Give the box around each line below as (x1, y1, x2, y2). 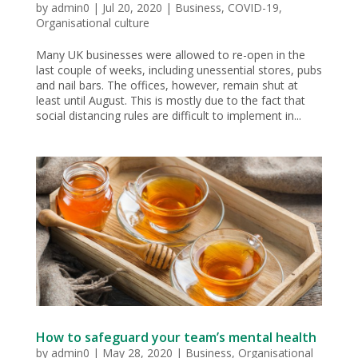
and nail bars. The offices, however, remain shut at (35, 77, 298, 93)
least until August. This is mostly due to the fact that (35, 92, 305, 108)
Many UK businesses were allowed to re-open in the (35, 46, 305, 62)
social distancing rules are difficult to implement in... (35, 107, 301, 123)
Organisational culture (35, 14, 149, 30)
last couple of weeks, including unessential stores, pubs (35, 62, 322, 78)
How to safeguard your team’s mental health (35, 328, 316, 346)
